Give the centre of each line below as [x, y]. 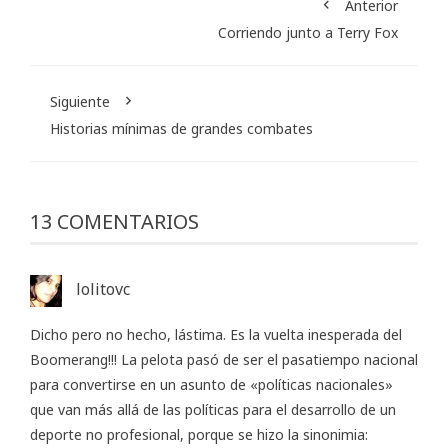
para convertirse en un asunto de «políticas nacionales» [211, 385]
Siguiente [80, 102]
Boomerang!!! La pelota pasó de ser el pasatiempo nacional [224, 360]
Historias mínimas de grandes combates [181, 129]
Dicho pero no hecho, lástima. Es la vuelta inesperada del [216, 335]
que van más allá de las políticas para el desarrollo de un [213, 410]
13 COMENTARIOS [114, 222]
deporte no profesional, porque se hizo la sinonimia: [199, 435]
